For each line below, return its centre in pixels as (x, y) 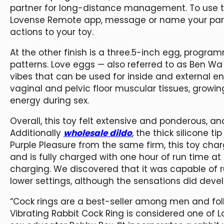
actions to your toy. (52, 32)
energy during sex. (49, 101)
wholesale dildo (98, 133)
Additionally (37, 133)
